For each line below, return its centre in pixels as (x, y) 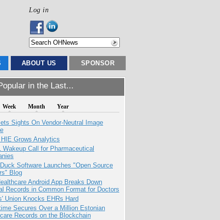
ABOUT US (39, 63)
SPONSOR (98, 63)
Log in (39, 10)
